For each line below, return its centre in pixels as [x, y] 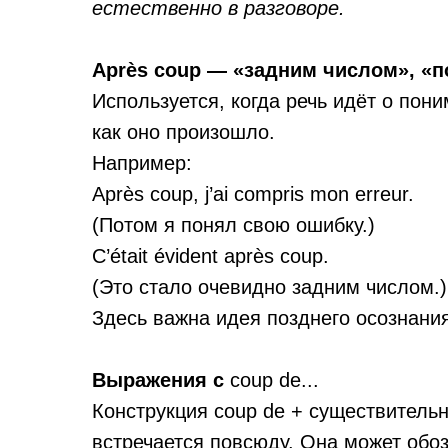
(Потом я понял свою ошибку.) [233, 225]
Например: [142, 163]
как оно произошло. [183, 132]
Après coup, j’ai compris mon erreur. [253, 194]
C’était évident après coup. [210, 256]
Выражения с [161, 380]
